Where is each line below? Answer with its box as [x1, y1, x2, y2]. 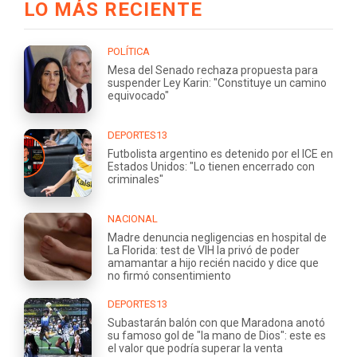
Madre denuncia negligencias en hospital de [108, 231, 327, 244]
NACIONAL [108, 213, 158, 225]
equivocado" [108, 89, 169, 102]
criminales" [108, 173, 163, 186]
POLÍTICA [108, 45, 150, 57]
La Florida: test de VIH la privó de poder [108, 244, 300, 257]
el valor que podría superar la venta [108, 342, 283, 355]
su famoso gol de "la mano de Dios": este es [108, 329, 326, 342]
